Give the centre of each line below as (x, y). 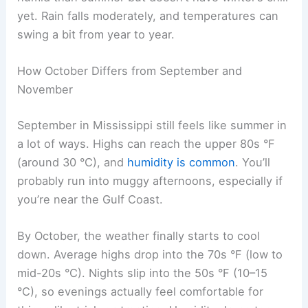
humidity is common (181, 162)
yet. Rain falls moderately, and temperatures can (148, 15)
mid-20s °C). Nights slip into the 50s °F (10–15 (143, 273)
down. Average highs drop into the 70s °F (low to (150, 254)
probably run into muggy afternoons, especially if (150, 180)
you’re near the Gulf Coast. (90, 199)
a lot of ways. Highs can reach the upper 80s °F (146, 143)
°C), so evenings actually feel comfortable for (141, 291)
